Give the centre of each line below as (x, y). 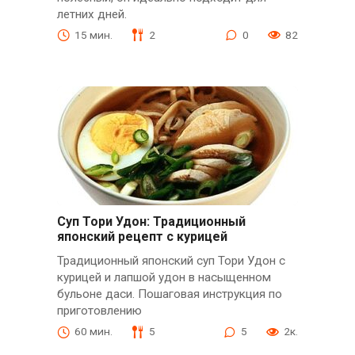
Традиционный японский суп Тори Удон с (171, 261)
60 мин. (93, 332)
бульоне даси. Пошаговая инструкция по (169, 294)
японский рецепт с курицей (142, 236)
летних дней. (92, 14)
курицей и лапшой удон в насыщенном (164, 277)
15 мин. (93, 34)
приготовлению (99, 311)
